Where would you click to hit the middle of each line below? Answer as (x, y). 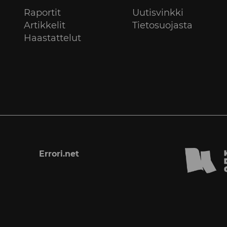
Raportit (42, 12)
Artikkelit (44, 25)
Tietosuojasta (162, 25)
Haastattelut (52, 38)
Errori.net (59, 154)
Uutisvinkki (158, 12)
